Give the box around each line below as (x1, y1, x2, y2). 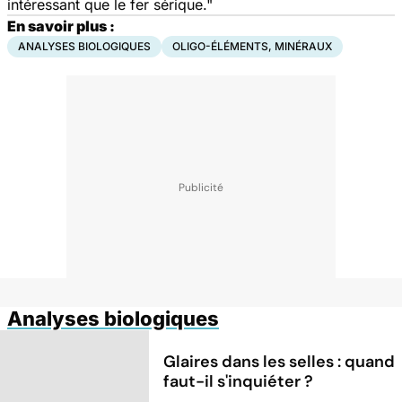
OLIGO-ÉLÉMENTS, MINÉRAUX (172, 39, 332, 53)
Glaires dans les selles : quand (163, 351, 396, 373)
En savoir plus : (7, 16, 115, 35)
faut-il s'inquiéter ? (163, 371, 314, 393)
